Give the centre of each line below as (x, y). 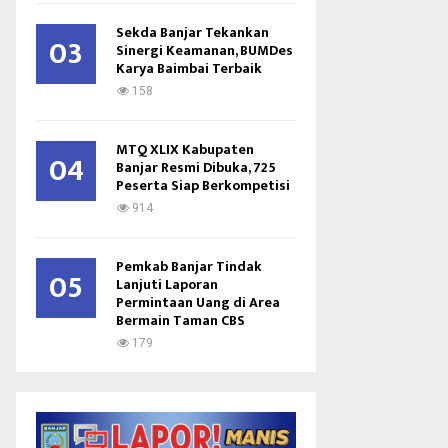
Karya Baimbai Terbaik (189, 68)
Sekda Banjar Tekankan (192, 32)
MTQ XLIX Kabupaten (185, 149)
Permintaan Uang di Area (198, 302)
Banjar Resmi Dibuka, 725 (196, 167)
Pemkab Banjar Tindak (189, 266)
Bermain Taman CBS (180, 320)
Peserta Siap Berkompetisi (203, 185)
